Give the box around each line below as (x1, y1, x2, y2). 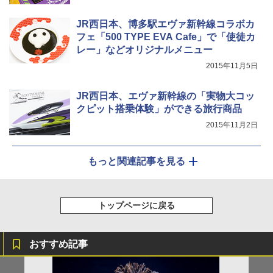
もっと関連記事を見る (88, 156, 185, 167)
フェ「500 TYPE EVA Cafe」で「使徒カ (76, 32, 255, 43)
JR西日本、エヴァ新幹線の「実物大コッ (76, 91, 255, 102)
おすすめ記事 (29, 239, 88, 250)
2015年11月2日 (206, 121, 258, 130)
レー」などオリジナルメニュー (76, 44, 213, 55)
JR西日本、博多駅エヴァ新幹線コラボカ (76, 19, 255, 30)
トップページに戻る (98, 200, 175, 211)
